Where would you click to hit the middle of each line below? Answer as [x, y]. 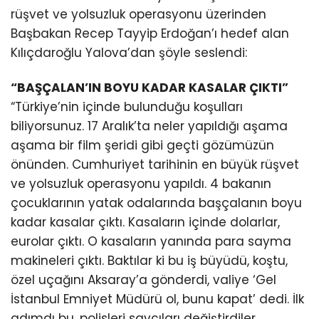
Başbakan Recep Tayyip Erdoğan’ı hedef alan [150, 34]
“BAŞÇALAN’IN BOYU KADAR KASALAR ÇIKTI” [150, 88]
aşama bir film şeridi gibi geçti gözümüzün [142, 146]
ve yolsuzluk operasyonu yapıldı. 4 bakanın [141, 184]
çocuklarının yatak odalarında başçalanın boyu [156, 203]
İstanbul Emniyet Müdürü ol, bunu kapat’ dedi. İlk [157, 299]
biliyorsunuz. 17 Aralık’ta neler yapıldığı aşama [149, 126]
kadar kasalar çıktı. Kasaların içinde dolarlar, [145, 223]
